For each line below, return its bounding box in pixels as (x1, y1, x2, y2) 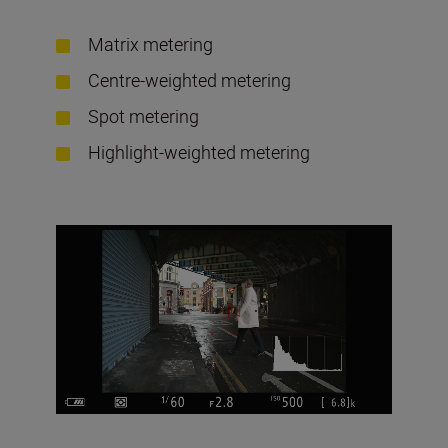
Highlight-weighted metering (87, 139, 310, 164)
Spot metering (87, 103, 199, 128)
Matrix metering (87, 31, 213, 56)
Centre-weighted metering (87, 67, 291, 92)
